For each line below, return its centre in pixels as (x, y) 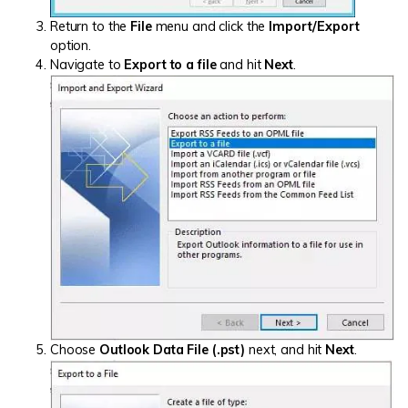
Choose (75, 350)
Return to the (91, 26)
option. (71, 45)
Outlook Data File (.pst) (173, 350)
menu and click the (210, 26)
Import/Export (314, 26)
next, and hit (286, 350)
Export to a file (170, 64)
